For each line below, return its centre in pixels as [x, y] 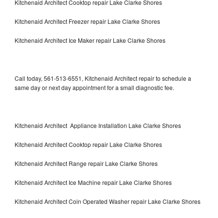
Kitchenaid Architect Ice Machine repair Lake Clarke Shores [93, 182]
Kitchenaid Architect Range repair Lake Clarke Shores [86, 163]
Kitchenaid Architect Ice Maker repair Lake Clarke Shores [90, 40]
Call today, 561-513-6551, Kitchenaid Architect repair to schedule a [103, 78]
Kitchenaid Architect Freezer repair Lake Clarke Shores [88, 21]
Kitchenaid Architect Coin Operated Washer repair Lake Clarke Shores [108, 201]
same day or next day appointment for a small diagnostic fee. [94, 87]
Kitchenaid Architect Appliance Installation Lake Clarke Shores [98, 125]
